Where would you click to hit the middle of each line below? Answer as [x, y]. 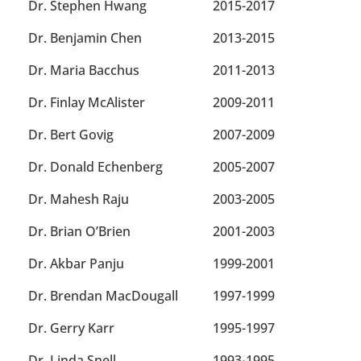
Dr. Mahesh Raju [79, 199]
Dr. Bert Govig [71, 135]
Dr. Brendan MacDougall [103, 296]
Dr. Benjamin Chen [85, 38]
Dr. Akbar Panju [76, 264]
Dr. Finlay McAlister [87, 103]
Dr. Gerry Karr [71, 328]
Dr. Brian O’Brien [79, 232]
